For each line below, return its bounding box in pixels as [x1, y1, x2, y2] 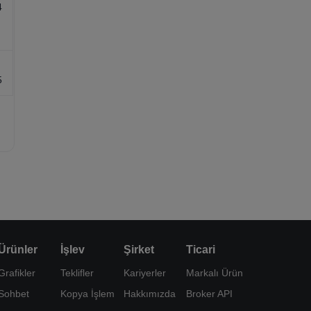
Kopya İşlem [60, 288, 115, 299]
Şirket [123, 244, 154, 255]
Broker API [185, 288, 233, 299]
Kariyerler [123, 267, 166, 278]
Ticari [185, 244, 215, 255]
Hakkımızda [123, 288, 176, 299]
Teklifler [60, 267, 94, 278]
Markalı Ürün [185, 267, 243, 278]
